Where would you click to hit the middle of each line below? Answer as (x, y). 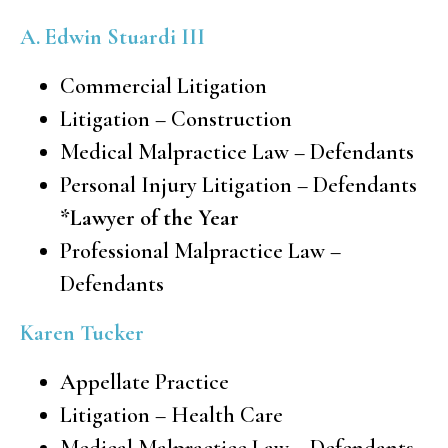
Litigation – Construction (176, 118)
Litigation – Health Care (171, 414)
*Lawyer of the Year (149, 217)
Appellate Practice (144, 381)
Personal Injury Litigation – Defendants (238, 184)
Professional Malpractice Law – (200, 250)
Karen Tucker (82, 332)
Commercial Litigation (163, 85)
